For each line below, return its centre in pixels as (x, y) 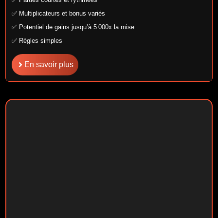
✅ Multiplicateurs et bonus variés (59, 13)
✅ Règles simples (37, 40)
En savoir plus (49, 64)
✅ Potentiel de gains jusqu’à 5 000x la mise (73, 27)
